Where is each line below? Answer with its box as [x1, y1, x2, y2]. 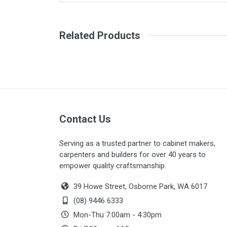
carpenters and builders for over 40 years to [59, 150, 206, 159]
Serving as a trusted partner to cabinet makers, [59, 139, 215, 148]
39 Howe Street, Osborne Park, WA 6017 [71, 182, 207, 191]
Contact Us [59, 113, 111, 125]
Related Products [59, 29, 140, 42]
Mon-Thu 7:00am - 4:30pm [71, 210, 162, 219]
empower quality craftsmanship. [59, 161, 166, 170]
